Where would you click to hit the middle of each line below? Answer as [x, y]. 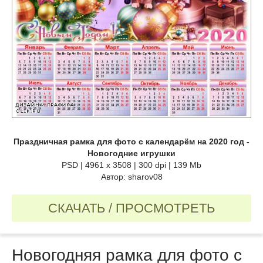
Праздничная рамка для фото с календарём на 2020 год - [131, 142]
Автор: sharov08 [131, 177]
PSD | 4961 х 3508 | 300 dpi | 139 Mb [131, 165]
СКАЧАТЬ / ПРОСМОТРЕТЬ [131, 208]
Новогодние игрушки [131, 154]
